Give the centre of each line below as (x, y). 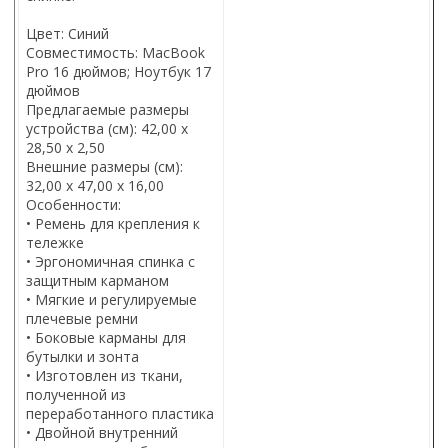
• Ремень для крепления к (113, 223)
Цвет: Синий (67, 33)
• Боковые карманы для (106, 337)
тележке (55, 242)
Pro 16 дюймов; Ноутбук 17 (118, 71)
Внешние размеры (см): (104, 166)
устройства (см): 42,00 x (107, 128)
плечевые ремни (82, 318)
